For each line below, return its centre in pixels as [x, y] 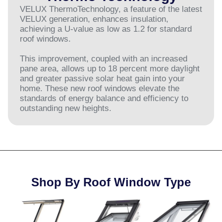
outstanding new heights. [66, 108]
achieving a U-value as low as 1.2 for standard [106, 29]
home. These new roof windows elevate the [100, 88]
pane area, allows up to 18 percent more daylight [110, 68]
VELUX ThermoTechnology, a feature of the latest [111, 9]
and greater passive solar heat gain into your [102, 78]
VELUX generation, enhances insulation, [94, 19]
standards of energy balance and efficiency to [104, 98]
